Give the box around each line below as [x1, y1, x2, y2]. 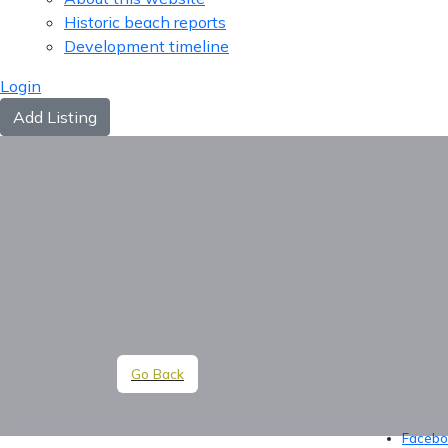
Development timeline [64, 35, 229, 56]
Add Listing [13, 106, 97, 127]
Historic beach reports [64, 11, 226, 32]
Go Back [131, 364, 184, 383]
